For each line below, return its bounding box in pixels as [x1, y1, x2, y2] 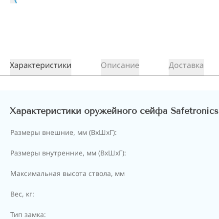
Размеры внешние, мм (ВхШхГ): [10, 128, 117, 137]
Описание [101, 60, 139, 70]
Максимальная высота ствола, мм [10, 169, 125, 178]
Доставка [169, 60, 204, 70]
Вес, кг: [10, 189, 34, 198]
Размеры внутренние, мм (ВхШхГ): [10, 148, 126, 157]
